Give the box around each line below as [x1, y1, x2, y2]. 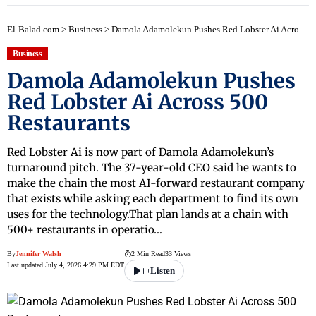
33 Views [165, 250, 191, 258]
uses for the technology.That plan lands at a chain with [7, 207, 288, 221]
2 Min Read [131, 250, 165, 258]
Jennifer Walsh [16, 250, 61, 258]
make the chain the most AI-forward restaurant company [7, 176, 305, 190]
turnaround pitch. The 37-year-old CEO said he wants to [7, 161, 296, 175]
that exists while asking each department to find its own [7, 192, 298, 206]
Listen [150, 265, 175, 276]
